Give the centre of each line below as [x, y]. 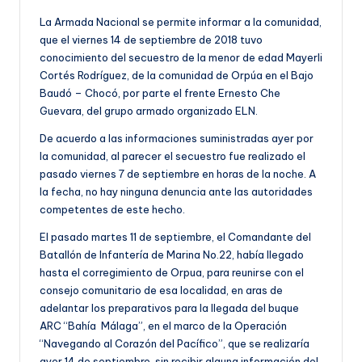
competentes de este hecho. [112, 210]
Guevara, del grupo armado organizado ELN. [149, 111]
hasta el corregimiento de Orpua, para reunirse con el [172, 273]
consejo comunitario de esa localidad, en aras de [161, 290]
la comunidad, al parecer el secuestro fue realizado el [173, 156]
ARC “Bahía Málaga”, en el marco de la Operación [163, 326]
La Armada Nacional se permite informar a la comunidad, [181, 22]
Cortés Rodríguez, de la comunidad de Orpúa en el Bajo [177, 76]
